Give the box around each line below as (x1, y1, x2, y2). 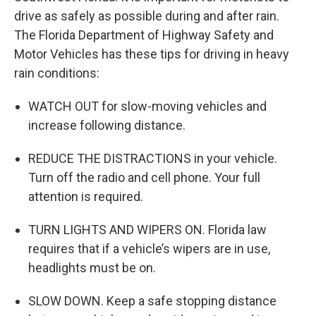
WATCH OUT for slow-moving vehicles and (28, 99, 267, 114)
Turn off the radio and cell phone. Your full (28, 170, 260, 186)
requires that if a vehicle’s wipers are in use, (28, 241, 270, 257)
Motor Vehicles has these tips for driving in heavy (14, 47, 289, 62)
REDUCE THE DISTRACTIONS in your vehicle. (28, 151, 277, 166)
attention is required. (28, 189, 143, 205)
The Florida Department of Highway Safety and (14, 28, 274, 43)
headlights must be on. (28, 260, 156, 276)
